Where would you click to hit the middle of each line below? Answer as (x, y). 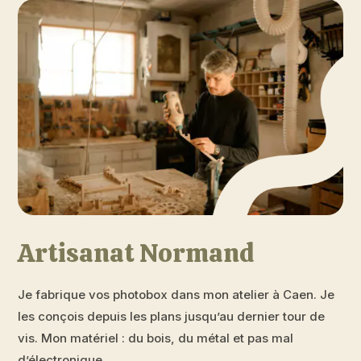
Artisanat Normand (137, 253)
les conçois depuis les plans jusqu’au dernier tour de (172, 317)
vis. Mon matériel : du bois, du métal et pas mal (156, 338)
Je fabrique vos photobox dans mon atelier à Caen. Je (176, 295)
